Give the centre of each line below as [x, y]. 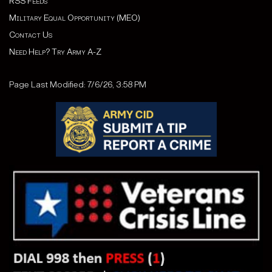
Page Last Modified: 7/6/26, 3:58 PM [78, 85]
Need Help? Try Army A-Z [55, 52]
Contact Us [31, 35]
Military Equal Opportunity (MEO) [75, 18]
